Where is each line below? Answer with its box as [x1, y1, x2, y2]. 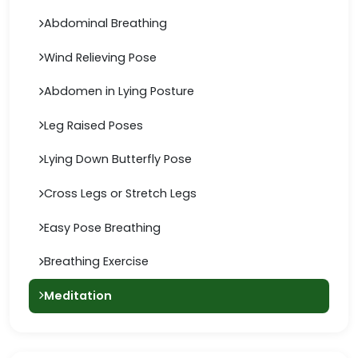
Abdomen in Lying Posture [44, 83, 194, 100]
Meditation [44, 287, 112, 304]
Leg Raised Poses [44, 117, 143, 133]
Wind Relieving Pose [44, 49, 157, 66]
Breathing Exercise [44, 253, 149, 270]
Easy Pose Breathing [44, 219, 161, 236]
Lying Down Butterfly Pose [44, 151, 192, 168]
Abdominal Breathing [44, 15, 167, 32]
